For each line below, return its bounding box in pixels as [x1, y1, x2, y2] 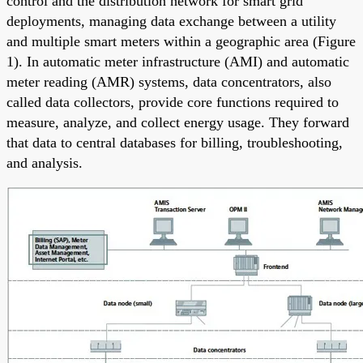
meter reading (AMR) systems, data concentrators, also [6, 73, 331, 90]
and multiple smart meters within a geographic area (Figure [6, 32, 356, 49]
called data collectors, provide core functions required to [6, 93, 339, 110]
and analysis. [6, 154, 83, 171]
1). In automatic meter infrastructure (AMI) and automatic [6, 53, 349, 70]
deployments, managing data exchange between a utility [6, 12, 336, 29]
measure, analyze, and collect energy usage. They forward [6, 113, 349, 130]
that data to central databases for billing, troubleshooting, [6, 134, 343, 151]
